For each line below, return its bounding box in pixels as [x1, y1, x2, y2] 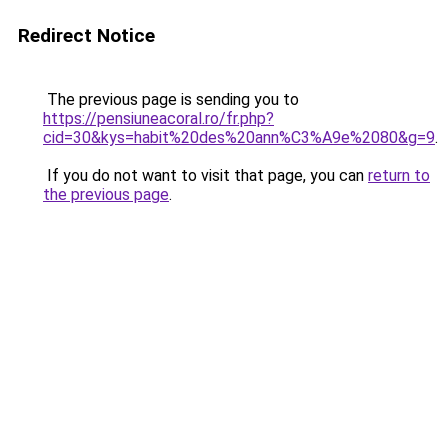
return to [368, 166, 430, 185]
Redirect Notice [18, 24, 155, 47]
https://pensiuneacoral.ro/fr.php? [43, 109, 274, 128]
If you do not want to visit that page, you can [43, 166, 368, 185]
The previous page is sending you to [43, 90, 299, 109]
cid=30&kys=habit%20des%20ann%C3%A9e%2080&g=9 [43, 128, 435, 147]
